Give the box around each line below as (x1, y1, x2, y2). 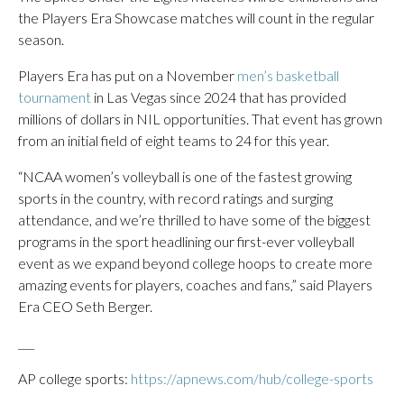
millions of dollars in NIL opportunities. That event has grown (18, 110, 382, 127)
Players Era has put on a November (18, 67, 237, 84)
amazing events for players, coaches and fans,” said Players (18, 276, 372, 293)
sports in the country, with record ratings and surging (18, 189, 333, 207)
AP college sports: (18, 370, 131, 387)
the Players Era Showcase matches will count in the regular (18, 9, 374, 26)
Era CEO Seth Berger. (18, 298, 152, 315)
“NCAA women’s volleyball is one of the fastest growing (18, 168, 352, 185)
